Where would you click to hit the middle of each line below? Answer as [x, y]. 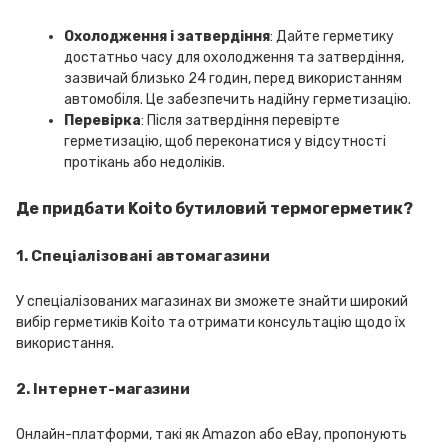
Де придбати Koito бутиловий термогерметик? [214, 208]
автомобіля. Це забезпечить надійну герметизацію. [237, 99]
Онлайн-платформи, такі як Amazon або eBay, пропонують [211, 434]
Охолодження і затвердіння [167, 36]
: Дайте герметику [332, 36]
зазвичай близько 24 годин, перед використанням [233, 78]
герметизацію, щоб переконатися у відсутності [225, 141]
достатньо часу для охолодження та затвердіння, [234, 57]
